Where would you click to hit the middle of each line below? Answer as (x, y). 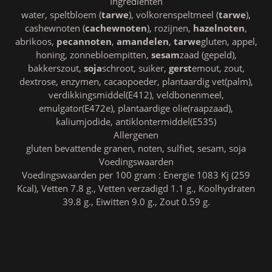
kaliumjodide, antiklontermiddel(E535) (136, 121)
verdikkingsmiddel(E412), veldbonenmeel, (136, 95)
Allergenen (136, 135)
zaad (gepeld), (208, 55)
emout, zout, (218, 68)
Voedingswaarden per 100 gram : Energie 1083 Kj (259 (136, 175)
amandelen (142, 41)
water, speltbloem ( (61, 15)
